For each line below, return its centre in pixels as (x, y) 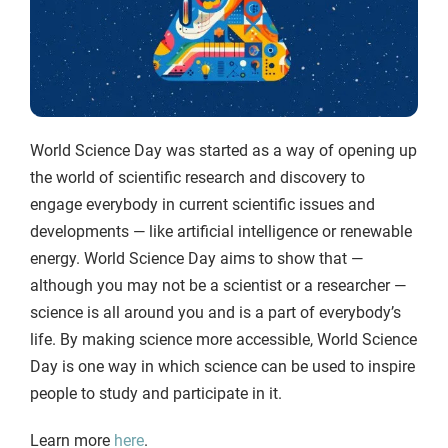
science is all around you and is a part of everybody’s (216, 313)
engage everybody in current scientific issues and (203, 205)
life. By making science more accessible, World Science (224, 340)
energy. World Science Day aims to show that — (197, 259)
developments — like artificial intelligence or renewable (221, 232)
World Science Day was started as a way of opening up (224, 151)
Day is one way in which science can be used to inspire (223, 367)
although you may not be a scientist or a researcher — (218, 286)
